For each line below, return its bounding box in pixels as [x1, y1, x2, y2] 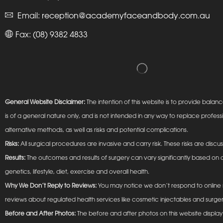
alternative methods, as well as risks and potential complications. [5, 126, 188, 134]
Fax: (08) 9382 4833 [15, 29, 88, 40]
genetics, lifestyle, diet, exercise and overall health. [5, 168, 149, 176]
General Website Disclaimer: [5, 98, 85, 106]
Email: [15, 10, 42, 21]
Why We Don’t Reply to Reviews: [5, 182, 97, 190]
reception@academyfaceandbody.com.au [42, 10, 210, 21]
